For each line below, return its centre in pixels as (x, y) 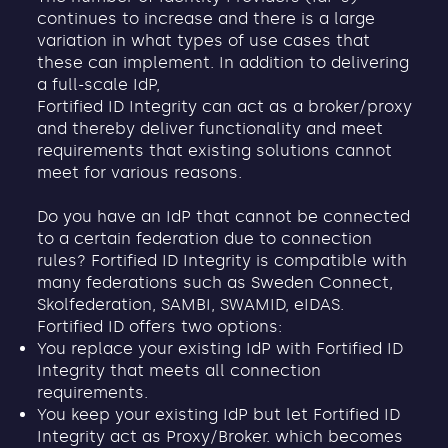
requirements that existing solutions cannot (215, 150)
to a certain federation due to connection (205, 238)
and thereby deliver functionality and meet (210, 128)
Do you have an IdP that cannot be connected (224, 216)
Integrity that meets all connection (179, 370)
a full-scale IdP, (99, 84)
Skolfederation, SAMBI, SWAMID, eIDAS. (191, 304)
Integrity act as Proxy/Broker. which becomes (220, 436)
